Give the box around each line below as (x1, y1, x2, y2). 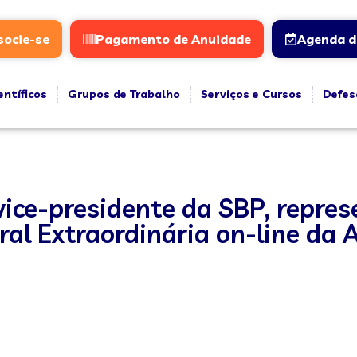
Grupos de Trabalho (67, 87, 180, 101)
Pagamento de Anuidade (95, 31, 251, 47)
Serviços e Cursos (200, 87, 302, 101)
